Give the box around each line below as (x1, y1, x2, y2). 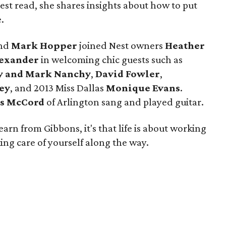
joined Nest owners (77, 39, 165, 51)
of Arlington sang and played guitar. (44, 96, 204, 108)
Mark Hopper (9, 39, 77, 51)
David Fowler (93, 68, 160, 80)
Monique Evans (106, 82, 180, 94)
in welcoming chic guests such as (41, 53, 183, 66)
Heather (165, 39, 205, 51)
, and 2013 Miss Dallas (10, 82, 106, 94)
